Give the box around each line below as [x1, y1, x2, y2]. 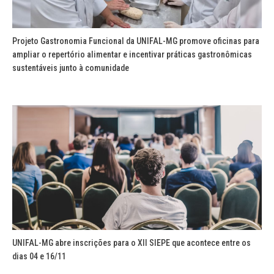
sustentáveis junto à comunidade [12, 62, 129, 73]
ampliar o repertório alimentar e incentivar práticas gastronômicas [12, 49, 252, 59]
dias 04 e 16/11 [12, 251, 66, 261]
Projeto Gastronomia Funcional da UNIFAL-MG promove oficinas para [12, 35, 259, 46]
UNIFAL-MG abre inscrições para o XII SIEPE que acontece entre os [12, 237, 251, 248]
